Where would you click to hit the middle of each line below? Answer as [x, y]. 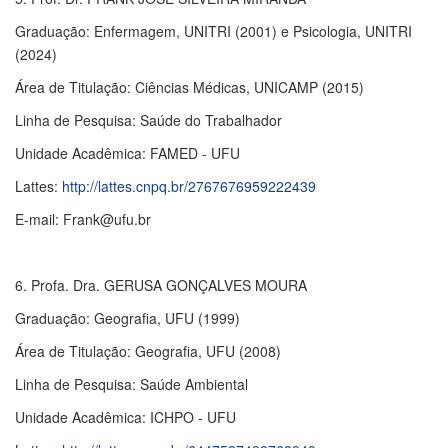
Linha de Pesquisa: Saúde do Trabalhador [148, 120]
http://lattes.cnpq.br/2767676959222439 [189, 186]
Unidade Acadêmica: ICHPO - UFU [125, 417]
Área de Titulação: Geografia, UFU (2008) [148, 351]
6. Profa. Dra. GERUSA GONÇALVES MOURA [161, 285]
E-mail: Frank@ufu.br [83, 219]
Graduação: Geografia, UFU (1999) [127, 318]
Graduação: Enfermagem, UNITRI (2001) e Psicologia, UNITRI [213, 31]
